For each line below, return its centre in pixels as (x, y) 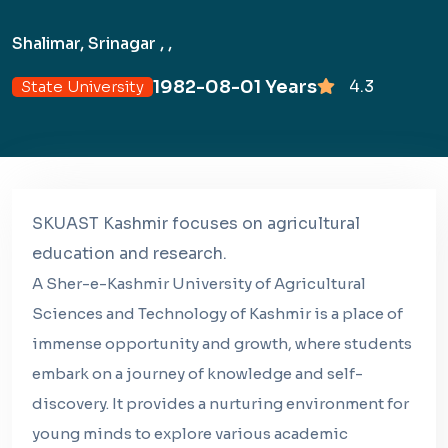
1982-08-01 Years (235, 86)
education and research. (129, 253)
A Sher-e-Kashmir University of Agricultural (199, 283)
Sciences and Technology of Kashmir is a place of (217, 313)
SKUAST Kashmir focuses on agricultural (196, 223)
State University (82, 86)
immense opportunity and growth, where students (222, 343)
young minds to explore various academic (190, 433)
